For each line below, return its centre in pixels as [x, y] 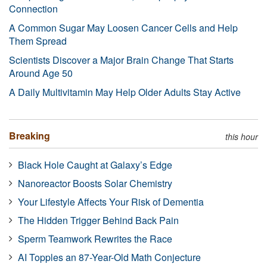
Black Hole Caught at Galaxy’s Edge [95, 164]
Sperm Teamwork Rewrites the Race [95, 238]
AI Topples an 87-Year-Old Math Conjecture [109, 257]
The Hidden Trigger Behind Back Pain [98, 220]
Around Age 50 [41, 73]
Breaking [30, 135]
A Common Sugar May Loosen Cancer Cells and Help [123, 27]
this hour [242, 136]
